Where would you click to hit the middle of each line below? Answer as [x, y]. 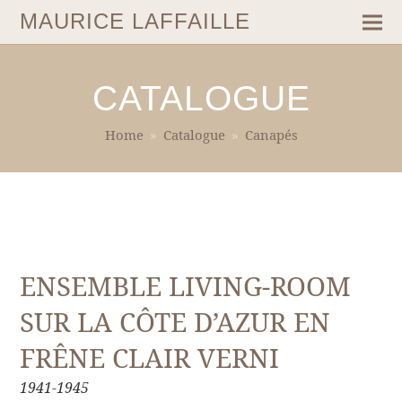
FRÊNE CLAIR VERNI [150, 358]
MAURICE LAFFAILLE [135, 21]
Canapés [271, 135]
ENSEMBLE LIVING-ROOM [186, 286]
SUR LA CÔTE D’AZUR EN [175, 322]
